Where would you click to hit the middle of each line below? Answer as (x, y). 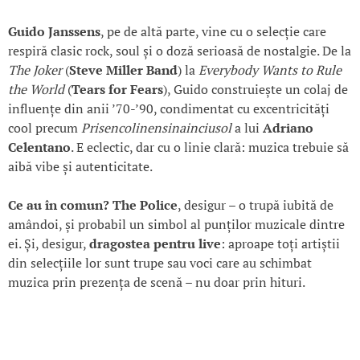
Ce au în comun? (59, 205)
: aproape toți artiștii (280, 244)
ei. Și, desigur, (49, 244)
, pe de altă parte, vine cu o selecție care (213, 32)
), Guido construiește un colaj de (256, 90)
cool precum (45, 128)
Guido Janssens (54, 32)
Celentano (39, 147)
